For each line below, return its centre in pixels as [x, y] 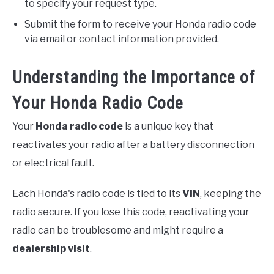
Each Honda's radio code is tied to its [97, 194]
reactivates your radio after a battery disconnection [133, 145]
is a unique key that [168, 127]
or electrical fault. [53, 163]
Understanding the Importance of [134, 78]
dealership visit [51, 249]
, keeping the [231, 194]
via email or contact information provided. [122, 39]
